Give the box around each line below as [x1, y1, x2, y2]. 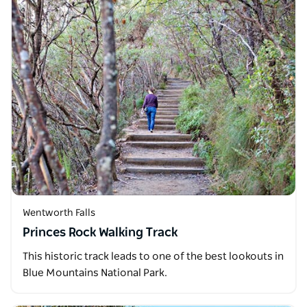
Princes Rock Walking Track [23, 226, 177, 239]
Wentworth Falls [23, 208, 95, 218]
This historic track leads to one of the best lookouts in [23, 251, 284, 262]
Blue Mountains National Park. [23, 267, 167, 278]
